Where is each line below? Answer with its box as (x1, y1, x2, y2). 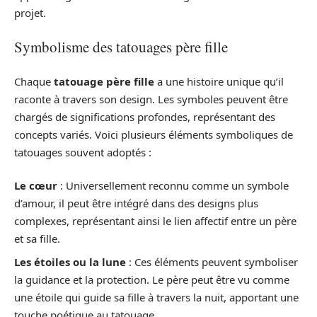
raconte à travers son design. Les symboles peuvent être (14, 91, 288, 106)
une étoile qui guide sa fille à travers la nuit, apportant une (14, 289, 299, 304)
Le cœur (14, 178, 57, 193)
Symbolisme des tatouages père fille (14, 37, 228, 57)
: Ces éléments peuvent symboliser (126, 254, 298, 269)
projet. (14, 5, 46, 20)
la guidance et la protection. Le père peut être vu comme (14, 272, 289, 287)
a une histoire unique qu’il (154, 74, 284, 88)
